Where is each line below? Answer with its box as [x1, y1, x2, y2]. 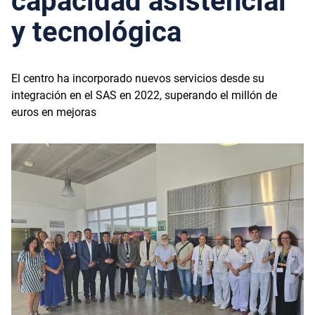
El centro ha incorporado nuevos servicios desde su [11, 71, 264, 85]
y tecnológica [11, 15, 181, 49]
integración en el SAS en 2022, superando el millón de [11, 88, 277, 102]
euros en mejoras [11, 105, 96, 119]
